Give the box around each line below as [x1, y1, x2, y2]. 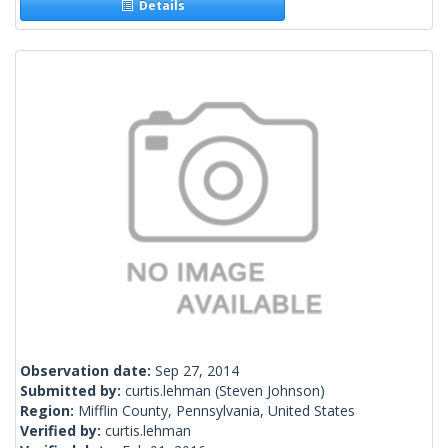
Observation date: [20, 361, 155, 381]
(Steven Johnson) [211, 381, 325, 401]
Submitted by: [20, 381, 125, 401]
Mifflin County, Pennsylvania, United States [78, 401, 355, 421]
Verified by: [20, 421, 105, 441]
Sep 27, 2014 [155, 361, 239, 381]
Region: [20, 401, 78, 421]
